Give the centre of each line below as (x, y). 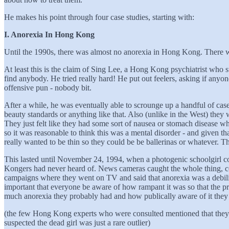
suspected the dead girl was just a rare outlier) (77, 222)
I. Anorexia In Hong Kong (49, 34)
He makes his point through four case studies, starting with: (99, 17)
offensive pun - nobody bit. (48, 87)
